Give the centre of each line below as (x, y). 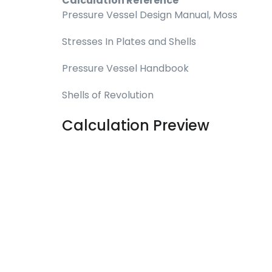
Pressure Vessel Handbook (125, 68)
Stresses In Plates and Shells (129, 42)
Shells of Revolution (108, 95)
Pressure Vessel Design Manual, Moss (150, 15)
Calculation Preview (136, 125)
